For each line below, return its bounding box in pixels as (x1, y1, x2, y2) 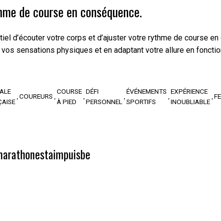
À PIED (57, 97, 76, 106)
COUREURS (19, 92, 53, 101)
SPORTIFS (126, 97, 156, 106)
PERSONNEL (86, 97, 122, 106)
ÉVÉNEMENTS (126, 87, 167, 95)
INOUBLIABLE (171, 97, 210, 106)
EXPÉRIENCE (171, 87, 208, 95)
